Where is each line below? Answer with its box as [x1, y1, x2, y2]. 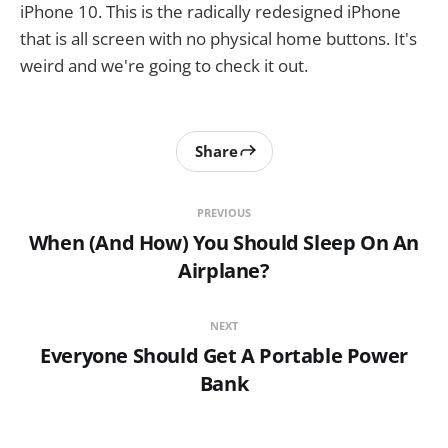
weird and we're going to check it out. [20, 53, 308, 77]
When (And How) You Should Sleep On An [28, 228, 420, 256]
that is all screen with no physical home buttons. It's [20, 26, 417, 50]
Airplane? [178, 256, 270, 284]
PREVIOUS [197, 204, 251, 220]
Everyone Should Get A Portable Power [40, 341, 408, 369]
